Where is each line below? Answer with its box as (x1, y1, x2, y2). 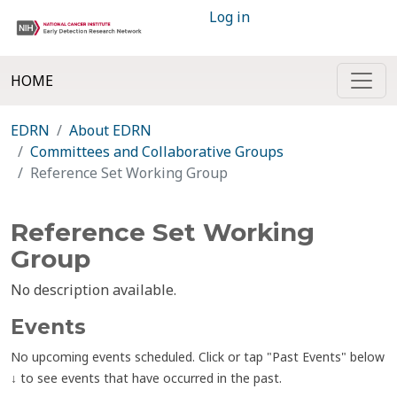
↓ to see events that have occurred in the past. (11, 370, 282, 386)
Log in (209, 7, 250, 27)
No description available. (11, 280, 176, 300)
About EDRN (69, 121, 152, 140)
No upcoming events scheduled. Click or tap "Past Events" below (11, 348, 385, 365)
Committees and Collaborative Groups (30, 142, 284, 161)
